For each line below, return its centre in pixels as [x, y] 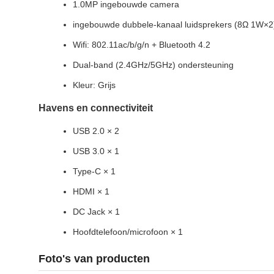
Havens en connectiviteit [96, 108]
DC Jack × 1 [96, 212]
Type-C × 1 [94, 171]
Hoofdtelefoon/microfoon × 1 [128, 232]
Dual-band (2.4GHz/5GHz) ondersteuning [153, 65]
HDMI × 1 [91, 191]
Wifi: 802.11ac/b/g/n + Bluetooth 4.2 [142, 45]
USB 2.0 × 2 [96, 131]
